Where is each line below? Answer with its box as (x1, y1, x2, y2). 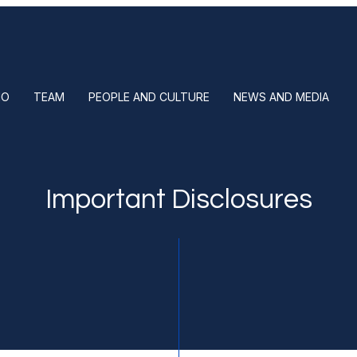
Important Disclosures (45, 186, 312, 214)
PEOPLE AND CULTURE (88, 90, 210, 104)
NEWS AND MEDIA (233, 90, 329, 104)
